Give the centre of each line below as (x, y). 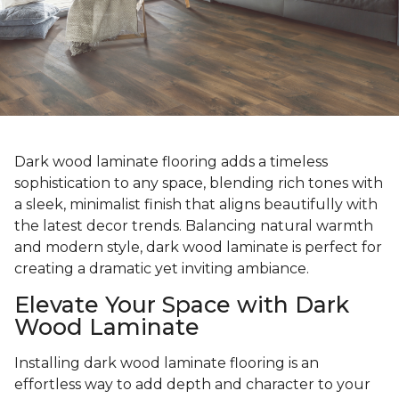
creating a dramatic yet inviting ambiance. (162, 269)
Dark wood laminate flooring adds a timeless (171, 162)
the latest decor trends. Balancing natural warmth (194, 226)
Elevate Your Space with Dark (182, 305)
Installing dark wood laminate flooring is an (167, 363)
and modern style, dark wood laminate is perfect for (198, 248)
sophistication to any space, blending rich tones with (199, 183)
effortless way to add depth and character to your (192, 385)
